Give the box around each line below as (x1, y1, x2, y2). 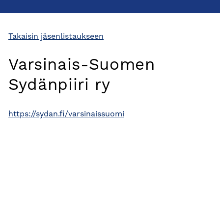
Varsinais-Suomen (8, 57, 155, 74)
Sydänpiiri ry (8, 78, 110, 94)
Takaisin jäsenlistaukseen (8, 33, 104, 41)
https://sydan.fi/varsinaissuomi (8, 110, 124, 118)
